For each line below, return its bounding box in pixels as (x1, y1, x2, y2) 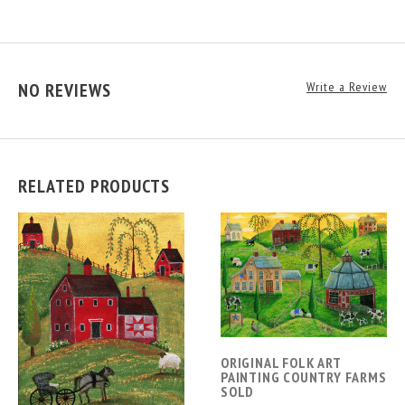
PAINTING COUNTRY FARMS (221, 368, 387, 387)
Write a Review (306, 78, 387, 95)
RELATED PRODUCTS (18, 174, 170, 198)
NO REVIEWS (18, 78, 111, 102)
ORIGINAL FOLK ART (221, 353, 341, 372)
